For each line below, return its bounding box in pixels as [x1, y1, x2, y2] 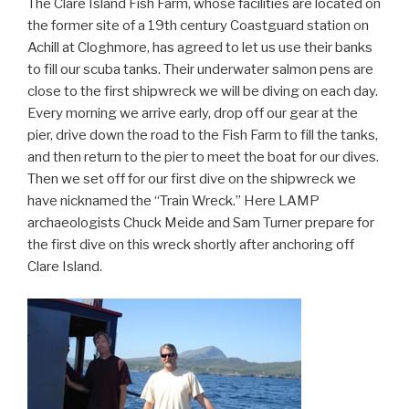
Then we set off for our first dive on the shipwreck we [27, 171, 356, 188]
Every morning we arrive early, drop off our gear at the [27, 105, 358, 122]
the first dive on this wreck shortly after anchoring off [27, 236, 354, 254]
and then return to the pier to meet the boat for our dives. [27, 149, 379, 166]
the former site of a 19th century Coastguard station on [27, 17, 369, 35]
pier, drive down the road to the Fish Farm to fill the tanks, [27, 127, 378, 144]
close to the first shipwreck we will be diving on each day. [27, 83, 378, 100]
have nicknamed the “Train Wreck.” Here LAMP [27, 193, 320, 210]
